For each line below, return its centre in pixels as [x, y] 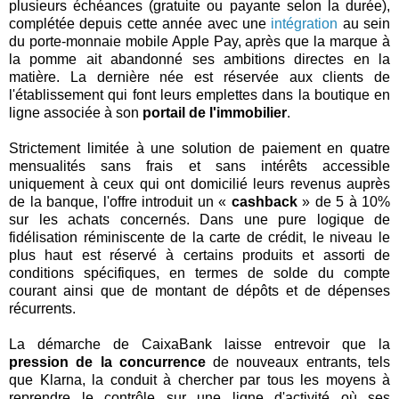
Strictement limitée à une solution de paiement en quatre [199, 148]
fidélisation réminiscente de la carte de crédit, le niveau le [199, 237]
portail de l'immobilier [215, 112]
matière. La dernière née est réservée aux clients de [199, 77]
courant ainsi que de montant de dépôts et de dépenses [199, 290]
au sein [364, 23]
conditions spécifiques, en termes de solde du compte [199, 273]
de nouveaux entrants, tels [298, 362]
